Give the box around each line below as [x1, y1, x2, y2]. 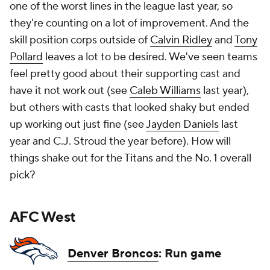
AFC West [10, 208, 76, 227]
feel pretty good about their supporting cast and [10, 67, 240, 81]
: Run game [159, 246, 221, 262]
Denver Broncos [67, 246, 159, 262]
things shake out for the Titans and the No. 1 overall [10, 151, 251, 166]
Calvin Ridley [150, 33, 212, 48]
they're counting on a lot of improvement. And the [10, 16, 249, 31]
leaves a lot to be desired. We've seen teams [43, 50, 257, 64]
